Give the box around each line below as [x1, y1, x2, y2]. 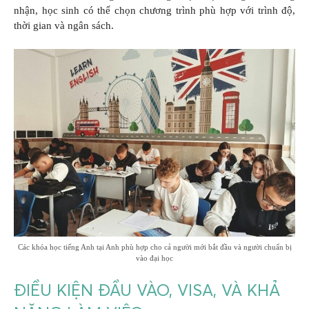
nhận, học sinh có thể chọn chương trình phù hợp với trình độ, [14, 5, 295, 17]
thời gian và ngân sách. [14, 20, 114, 32]
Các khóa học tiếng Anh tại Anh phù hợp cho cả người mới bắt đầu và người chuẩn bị [17, 242, 292, 251]
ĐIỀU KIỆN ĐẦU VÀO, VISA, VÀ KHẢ [14, 280, 280, 301]
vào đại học [136, 253, 173, 262]
